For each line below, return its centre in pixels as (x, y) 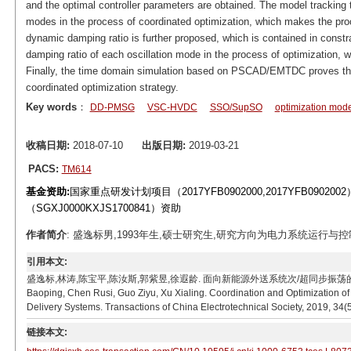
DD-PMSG (112, 107)
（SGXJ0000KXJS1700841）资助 (103, 208)
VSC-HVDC (172, 107)
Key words (51, 107)
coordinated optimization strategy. (102, 87)
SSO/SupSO (236, 107)
